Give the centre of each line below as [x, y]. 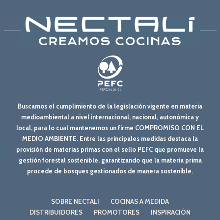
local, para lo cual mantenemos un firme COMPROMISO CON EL [110, 128]
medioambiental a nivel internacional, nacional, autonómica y [110, 117]
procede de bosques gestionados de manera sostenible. [110, 171]
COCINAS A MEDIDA [140, 202]
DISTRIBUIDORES [56, 212]
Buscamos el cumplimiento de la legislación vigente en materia [110, 106]
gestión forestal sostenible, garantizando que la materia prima [110, 160]
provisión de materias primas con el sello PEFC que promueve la [110, 150]
